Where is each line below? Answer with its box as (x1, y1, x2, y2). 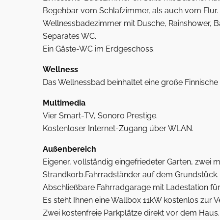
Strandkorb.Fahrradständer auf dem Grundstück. (43, 170, 219, 179)
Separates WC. (43, 31, 96, 41)
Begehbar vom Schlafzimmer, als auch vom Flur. (43, 6, 218, 15)
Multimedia (43, 98, 85, 108)
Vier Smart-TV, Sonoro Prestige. (43, 111, 158, 120)
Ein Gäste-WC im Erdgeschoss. (43, 44, 155, 54)
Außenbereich (43, 144, 96, 154)
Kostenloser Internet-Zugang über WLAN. (43, 124, 193, 133)
